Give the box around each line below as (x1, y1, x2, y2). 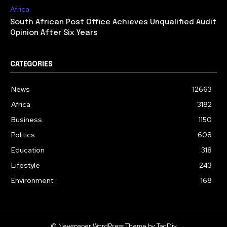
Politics (11, 130, 35, 140)
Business (11, 115, 42, 125)
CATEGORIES (10, 61, 53, 68)
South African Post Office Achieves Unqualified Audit (10, 18, 216, 27)
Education (11, 145, 45, 155)
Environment (11, 176, 53, 185)
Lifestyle (11, 161, 40, 170)
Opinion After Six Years (10, 29, 98, 37)
